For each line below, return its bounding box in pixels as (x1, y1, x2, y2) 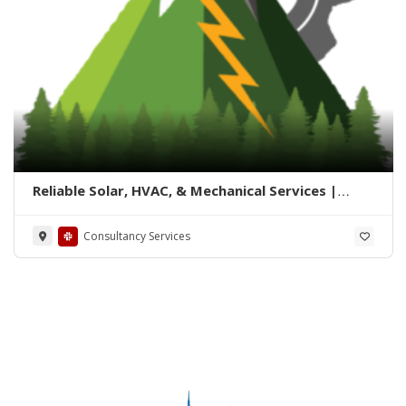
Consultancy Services (83, 227, 190, 244)
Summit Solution (33, 198, 146, 217)
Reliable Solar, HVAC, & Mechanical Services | (33, 180, 337, 199)
